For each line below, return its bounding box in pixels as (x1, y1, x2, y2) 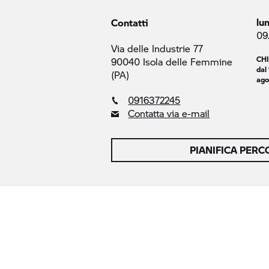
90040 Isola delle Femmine (111, 55, 233, 68)
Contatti (111, 16, 149, 29)
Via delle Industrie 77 (111, 41, 204, 55)
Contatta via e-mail (128, 106, 210, 120)
